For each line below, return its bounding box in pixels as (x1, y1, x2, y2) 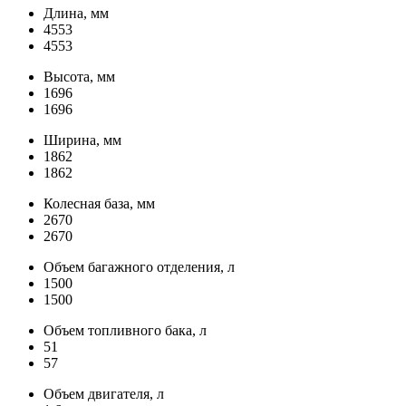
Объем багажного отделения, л (43, 258, 235, 275)
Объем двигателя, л (43, 385, 164, 401)
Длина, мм (43, 5, 109, 21)
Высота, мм (43, 68, 115, 84)
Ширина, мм (43, 131, 121, 148)
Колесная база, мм (43, 195, 155, 211)
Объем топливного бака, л (43, 322, 207, 338)
